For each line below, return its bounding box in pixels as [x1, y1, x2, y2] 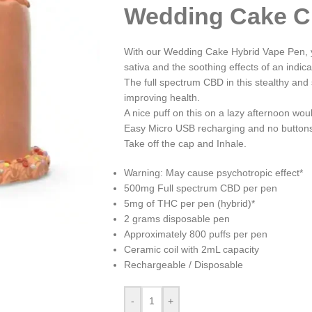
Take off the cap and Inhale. [123, 138, 247, 149]
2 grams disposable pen [123, 213, 230, 224]
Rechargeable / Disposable [123, 259, 243, 270]
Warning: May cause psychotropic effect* [123, 167, 303, 178]
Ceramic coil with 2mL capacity [123, 244, 259, 255]
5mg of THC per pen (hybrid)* [123, 198, 255, 209]
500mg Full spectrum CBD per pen [123, 182, 277, 194]
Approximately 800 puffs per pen [123, 228, 267, 240]
